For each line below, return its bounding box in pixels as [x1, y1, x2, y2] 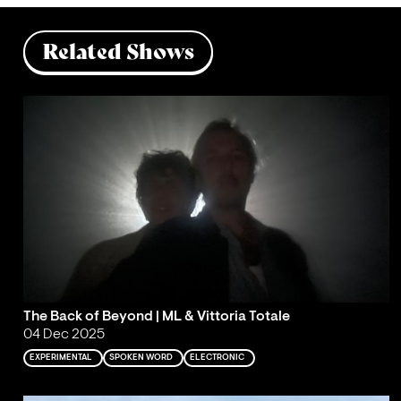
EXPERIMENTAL [30, 354, 93, 363]
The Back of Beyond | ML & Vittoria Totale [22, 310, 290, 325]
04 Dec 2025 [22, 328, 105, 343]
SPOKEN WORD [109, 354, 174, 363]
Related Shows [41, 38, 194, 64]
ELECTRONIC [190, 354, 245, 363]
